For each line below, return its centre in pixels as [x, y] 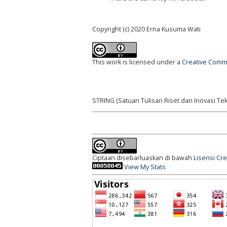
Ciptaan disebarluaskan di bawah [143, 158]
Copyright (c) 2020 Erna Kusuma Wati [146, 29]
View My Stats [145, 167]
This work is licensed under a [137, 62]
